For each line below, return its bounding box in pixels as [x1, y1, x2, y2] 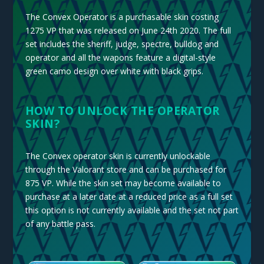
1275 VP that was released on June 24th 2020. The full [25, 24, 231, 36]
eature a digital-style [138, 51, 216, 63]
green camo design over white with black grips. [25, 65, 203, 77]
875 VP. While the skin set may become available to [25, 177, 221, 189]
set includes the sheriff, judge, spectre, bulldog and [25, 38, 219, 49]
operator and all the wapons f [25, 51, 138, 63]
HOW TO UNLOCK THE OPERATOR [25, 103, 220, 118]
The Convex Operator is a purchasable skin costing [25, 11, 219, 22]
